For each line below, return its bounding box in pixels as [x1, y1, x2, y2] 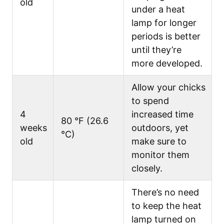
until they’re [131, 44, 181, 55]
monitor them [131, 149, 189, 160]
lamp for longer [131, 17, 196, 28]
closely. [131, 162, 162, 173]
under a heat [131, 3, 185, 14]
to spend [131, 95, 169, 106]
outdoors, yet [131, 122, 188, 133]
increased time [131, 108, 193, 119]
